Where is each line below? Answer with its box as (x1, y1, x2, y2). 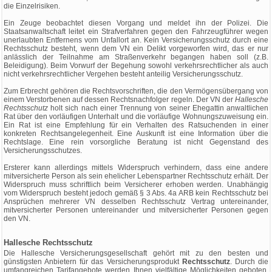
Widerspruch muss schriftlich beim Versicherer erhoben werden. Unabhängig (4, 180, 268, 189)
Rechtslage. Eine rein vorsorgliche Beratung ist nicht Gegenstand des (4, 138, 268, 146)
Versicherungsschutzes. (4, 146, 82, 155)
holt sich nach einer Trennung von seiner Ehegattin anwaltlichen (48, 104, 268, 112)
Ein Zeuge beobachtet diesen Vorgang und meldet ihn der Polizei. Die (4, 19, 268, 27)
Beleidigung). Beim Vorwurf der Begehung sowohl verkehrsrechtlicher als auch (4, 61, 268, 70)
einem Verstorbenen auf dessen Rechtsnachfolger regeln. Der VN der (4, 95, 235, 104)
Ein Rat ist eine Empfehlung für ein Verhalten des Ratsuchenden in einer (4, 121, 268, 129)
